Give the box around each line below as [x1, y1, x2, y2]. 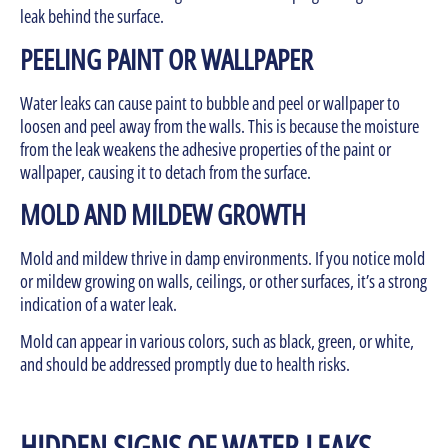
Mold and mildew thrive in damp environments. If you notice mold [20, 245, 425, 270]
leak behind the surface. [20, 4, 164, 29]
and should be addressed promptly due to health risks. [20, 352, 350, 377]
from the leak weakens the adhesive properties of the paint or [20, 136, 391, 161]
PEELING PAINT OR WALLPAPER [20, 39, 313, 78]
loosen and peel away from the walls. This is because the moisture [20, 113, 419, 138]
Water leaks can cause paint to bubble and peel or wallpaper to [20, 90, 400, 115]
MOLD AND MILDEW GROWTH [20, 194, 306, 233]
